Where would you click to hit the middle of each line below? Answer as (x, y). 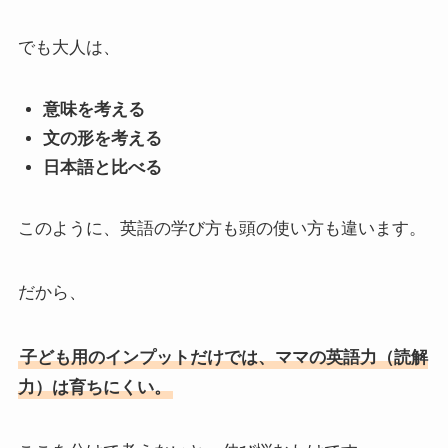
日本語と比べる (103, 168)
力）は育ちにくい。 (94, 387)
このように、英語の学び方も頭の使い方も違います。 (221, 229)
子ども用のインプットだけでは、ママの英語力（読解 (223, 357)
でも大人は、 (68, 47)
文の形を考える (103, 139)
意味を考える (94, 109)
